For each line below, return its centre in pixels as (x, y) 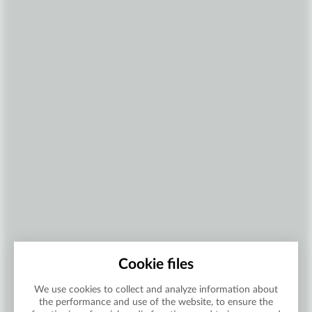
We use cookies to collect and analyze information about (156, 289)
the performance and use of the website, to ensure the (156, 302)
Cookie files (156, 265)
